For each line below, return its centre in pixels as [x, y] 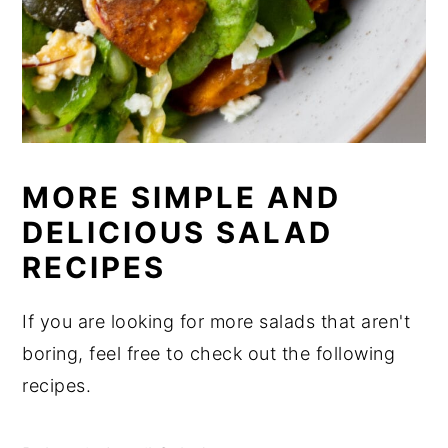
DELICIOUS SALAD [178, 232]
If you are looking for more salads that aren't [216, 321]
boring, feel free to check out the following [209, 353]
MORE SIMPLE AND [182, 197]
